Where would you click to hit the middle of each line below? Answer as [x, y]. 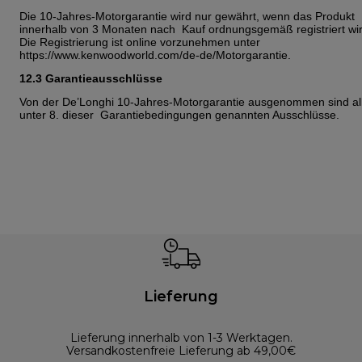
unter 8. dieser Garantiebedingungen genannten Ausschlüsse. [179, 114]
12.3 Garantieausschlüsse [93, 78]
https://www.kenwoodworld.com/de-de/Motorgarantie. [157, 55]
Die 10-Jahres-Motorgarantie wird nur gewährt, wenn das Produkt [187, 16]
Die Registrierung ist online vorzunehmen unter [141, 42]
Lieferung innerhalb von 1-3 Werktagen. [181, 337]
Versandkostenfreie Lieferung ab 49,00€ [181, 350]
